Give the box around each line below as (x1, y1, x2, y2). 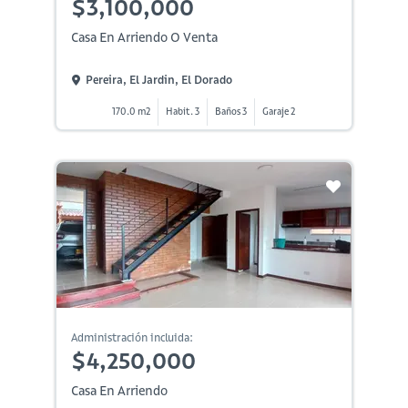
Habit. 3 (166, 105, 200, 117)
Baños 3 (215, 105, 248, 117)
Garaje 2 (262, 105, 296, 117)
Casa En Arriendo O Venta (70, 28, 218, 46)
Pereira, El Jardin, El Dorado (85, 73, 232, 87)
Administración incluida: (70, 330, 193, 344)
